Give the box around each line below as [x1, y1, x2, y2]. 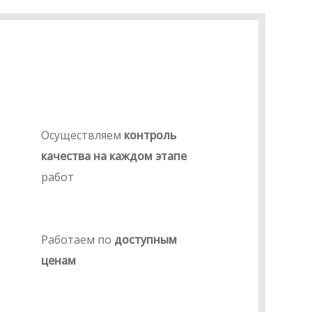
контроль [123, 127, 176, 143]
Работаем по [40, 232, 114, 247]
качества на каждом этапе [40, 148, 187, 164]
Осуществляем [40, 127, 124, 143]
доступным [114, 232, 177, 247]
